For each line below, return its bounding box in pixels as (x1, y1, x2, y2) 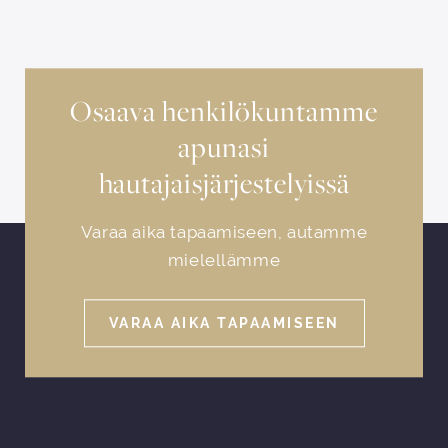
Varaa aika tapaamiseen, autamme (80, 222, 368, 243)
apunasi (178, 127, 270, 168)
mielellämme (167, 250, 281, 271)
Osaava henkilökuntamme (70, 91, 378, 132)
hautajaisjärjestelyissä (98, 163, 350, 204)
